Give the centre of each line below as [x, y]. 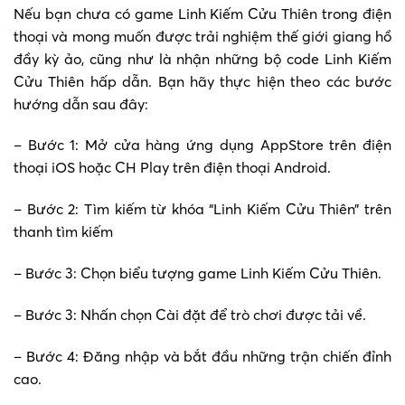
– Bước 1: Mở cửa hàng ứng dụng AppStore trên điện [202, 145]
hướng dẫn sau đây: [81, 104]
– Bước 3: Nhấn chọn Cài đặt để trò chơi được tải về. [190, 314]
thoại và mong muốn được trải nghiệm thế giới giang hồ [202, 36]
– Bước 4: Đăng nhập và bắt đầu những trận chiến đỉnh [202, 356]
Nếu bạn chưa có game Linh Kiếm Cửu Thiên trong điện [202, 13]
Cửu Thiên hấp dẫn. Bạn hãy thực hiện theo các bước [202, 81]
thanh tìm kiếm [63, 232]
